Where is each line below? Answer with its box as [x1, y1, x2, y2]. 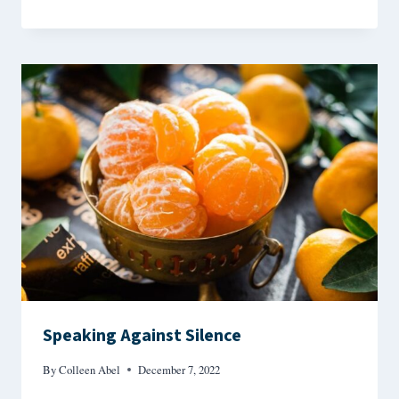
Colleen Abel [59, 362, 121, 379]
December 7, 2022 [138, 362, 221, 379]
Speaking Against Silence [43, 323, 241, 349]
